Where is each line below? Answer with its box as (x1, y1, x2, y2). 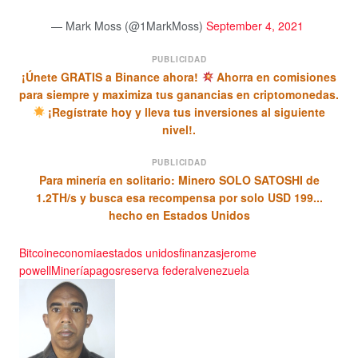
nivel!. (162, 121, 196, 137)
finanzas (179, 244, 221, 261)
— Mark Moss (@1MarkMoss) (51, 18, 206, 34)
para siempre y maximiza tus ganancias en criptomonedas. (19, 86, 339, 102)
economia (53, 244, 102, 261)
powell (19, 261, 51, 278)
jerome (221, 244, 257, 261)
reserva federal (121, 261, 197, 278)
